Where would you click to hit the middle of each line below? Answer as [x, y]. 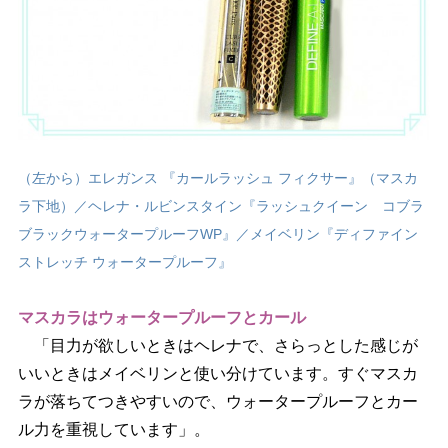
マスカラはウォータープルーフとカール [161, 318]
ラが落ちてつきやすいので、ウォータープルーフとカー [217, 402]
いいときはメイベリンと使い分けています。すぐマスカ [217, 374]
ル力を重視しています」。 [113, 430]
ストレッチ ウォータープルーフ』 [124, 262]
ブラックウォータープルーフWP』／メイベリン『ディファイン [217, 234]
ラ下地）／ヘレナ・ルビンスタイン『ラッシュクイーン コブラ [220, 206]
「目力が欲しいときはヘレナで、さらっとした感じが [217, 346]
